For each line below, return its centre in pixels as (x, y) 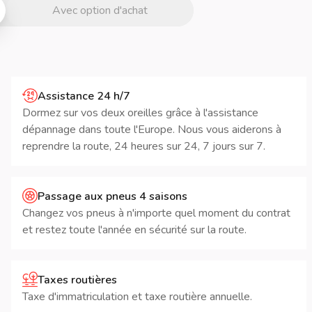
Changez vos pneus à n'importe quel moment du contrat (156, 213)
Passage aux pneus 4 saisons (112, 196)
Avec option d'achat (100, 10)
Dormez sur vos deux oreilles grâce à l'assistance (140, 113)
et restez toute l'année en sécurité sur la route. (134, 230)
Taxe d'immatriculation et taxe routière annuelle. (137, 297)
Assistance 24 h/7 (84, 96)
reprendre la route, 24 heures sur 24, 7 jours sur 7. (144, 146)
